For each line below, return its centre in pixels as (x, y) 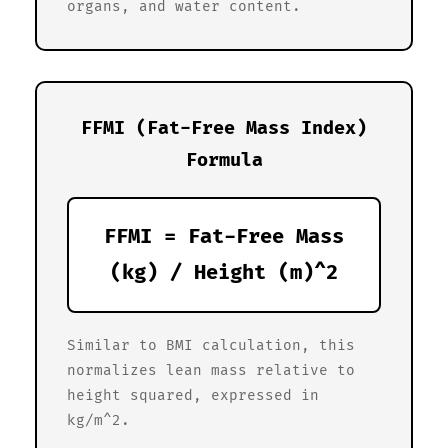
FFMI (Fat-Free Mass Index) (224, 128)
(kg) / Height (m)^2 (224, 272)
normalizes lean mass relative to (211, 370)
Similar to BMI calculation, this (211, 345)
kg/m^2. (98, 420)
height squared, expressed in (193, 395)
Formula (224, 160)
